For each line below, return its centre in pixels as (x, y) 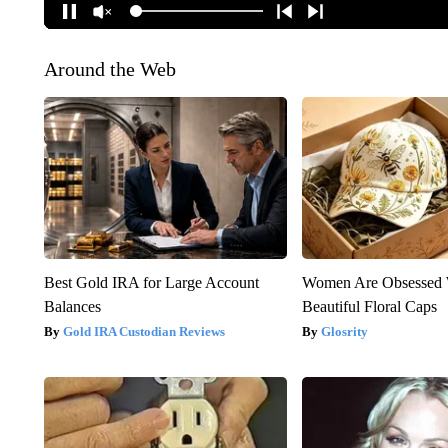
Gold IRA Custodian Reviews (143, 331)
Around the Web (109, 68)
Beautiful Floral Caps (370, 306)
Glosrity (345, 331)
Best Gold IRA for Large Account (151, 282)
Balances (72, 306)
